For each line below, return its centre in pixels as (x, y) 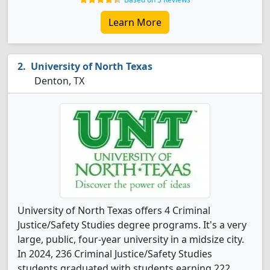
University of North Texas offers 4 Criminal (114, 210)
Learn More (135, 22)
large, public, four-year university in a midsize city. (131, 239)
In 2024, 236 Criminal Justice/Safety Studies (115, 254)
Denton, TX (58, 81)
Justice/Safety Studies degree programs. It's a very (132, 225)
